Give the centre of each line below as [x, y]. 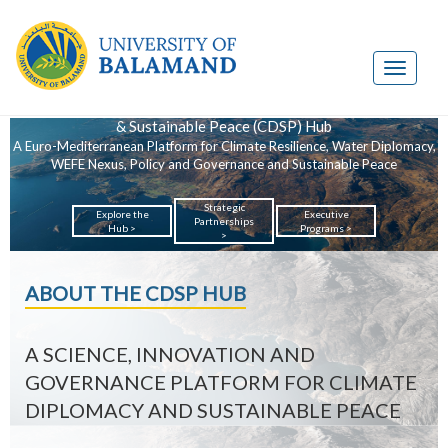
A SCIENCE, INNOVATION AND [170, 354]
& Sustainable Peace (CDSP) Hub [224, 126]
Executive [326, 214]
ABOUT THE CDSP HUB [135, 293]
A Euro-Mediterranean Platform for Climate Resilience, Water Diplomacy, [224, 146]
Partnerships [224, 221]
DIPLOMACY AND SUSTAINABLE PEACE [213, 410]
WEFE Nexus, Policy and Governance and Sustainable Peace [224, 164]
